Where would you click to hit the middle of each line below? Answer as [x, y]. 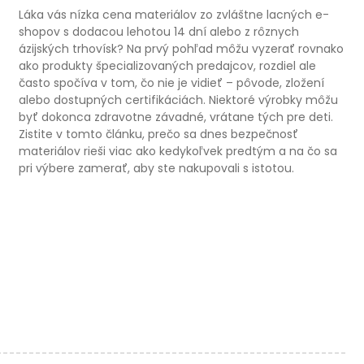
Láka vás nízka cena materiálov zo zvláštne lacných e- [174, 15]
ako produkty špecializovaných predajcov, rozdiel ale [168, 66]
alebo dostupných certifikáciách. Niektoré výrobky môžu [179, 100]
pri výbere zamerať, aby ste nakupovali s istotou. [157, 169]
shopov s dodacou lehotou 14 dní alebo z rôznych [159, 32]
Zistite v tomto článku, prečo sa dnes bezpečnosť [159, 134]
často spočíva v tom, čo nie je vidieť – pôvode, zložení [172, 83]
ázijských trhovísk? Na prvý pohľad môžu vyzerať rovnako [182, 49]
